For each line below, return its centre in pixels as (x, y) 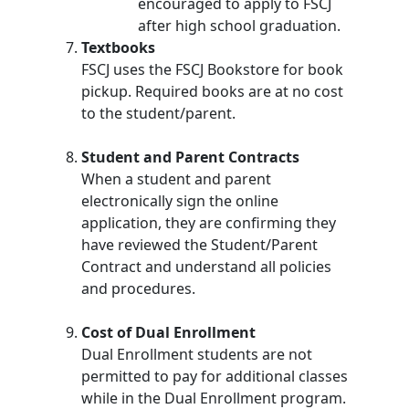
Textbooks (118, 47)
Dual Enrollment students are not (196, 354)
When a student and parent (176, 179)
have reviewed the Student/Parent (199, 245)
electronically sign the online (179, 201)
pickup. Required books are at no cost (212, 91)
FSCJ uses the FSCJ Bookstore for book (212, 69)
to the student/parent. (158, 113)
